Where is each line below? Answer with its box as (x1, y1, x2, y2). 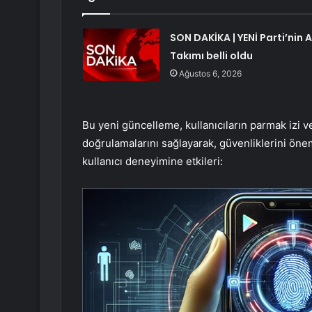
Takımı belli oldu (169, 49, 253, 63)
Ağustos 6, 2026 (178, 68, 242, 79)
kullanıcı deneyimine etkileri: (82, 155, 223, 169)
